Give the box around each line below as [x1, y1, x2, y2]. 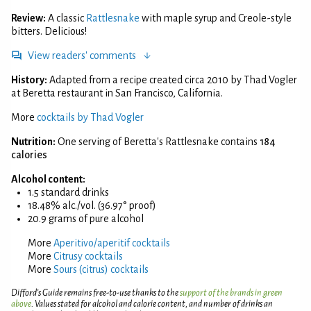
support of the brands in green [180, 287, 283, 298]
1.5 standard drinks [28, 186, 109, 198]
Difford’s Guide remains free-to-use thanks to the [11, 287, 180, 298]
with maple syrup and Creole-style [140, 12, 292, 24]
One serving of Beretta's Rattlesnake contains [58, 135, 260, 147]
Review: [11, 12, 46, 24]
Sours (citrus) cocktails [53, 263, 149, 275]
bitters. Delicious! [11, 25, 87, 37]
